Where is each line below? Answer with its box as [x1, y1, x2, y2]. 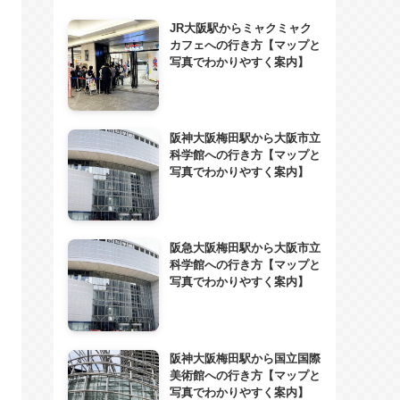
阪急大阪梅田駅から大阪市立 [169, 241, 321, 255]
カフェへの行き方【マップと [169, 38, 321, 52]
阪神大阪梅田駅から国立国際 [169, 351, 321, 365]
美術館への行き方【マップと [169, 368, 321, 382]
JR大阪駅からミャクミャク [169, 21, 312, 35]
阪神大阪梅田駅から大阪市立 [169, 131, 321, 146]
